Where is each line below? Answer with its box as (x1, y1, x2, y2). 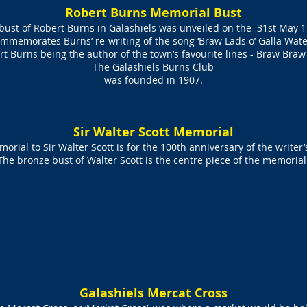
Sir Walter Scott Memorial (73, 123, 234, 140)
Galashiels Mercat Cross (79, 284, 228, 302)
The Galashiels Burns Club (93, 60, 214, 73)
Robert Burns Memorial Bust (64, 4, 242, 21)
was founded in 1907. (103, 73, 203, 86)
